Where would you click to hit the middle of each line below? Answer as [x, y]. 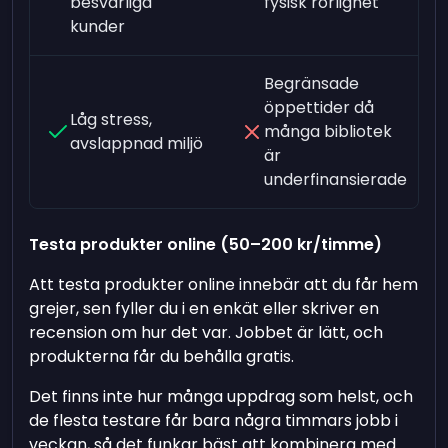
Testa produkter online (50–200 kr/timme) [206, 244]
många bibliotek [327, 131]
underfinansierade [335, 179]
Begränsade [311, 83]
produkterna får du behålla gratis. [162, 356]
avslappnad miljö [137, 143]
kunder [98, 26]
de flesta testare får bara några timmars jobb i [214, 420]
